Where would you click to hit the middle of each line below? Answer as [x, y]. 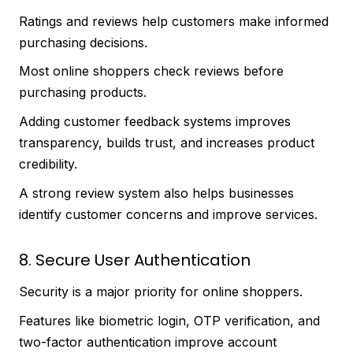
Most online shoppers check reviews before [151, 71]
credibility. [48, 163]
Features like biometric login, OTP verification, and [169, 320]
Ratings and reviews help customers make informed [174, 21]
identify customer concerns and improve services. [168, 214]
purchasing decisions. [83, 42]
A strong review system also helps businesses [156, 193]
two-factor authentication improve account [148, 342]
